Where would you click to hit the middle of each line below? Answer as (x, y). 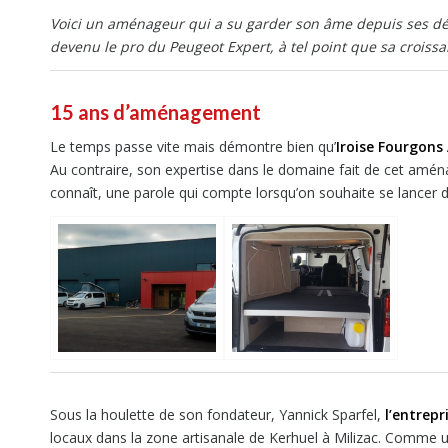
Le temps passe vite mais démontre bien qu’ (193, 147)
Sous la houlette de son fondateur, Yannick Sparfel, (217, 414)
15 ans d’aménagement (155, 112)
